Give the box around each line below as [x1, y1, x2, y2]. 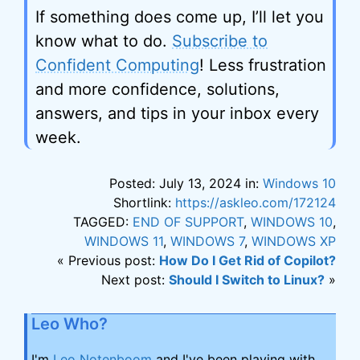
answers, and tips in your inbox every [35, 104, 319, 123]
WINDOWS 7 [170, 233, 244, 249]
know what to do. [35, 31, 172, 51]
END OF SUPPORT [133, 214, 243, 230]
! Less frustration [199, 55, 326, 75]
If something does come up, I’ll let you [35, 7, 324, 27]
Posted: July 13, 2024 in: [109, 175, 263, 191]
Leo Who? [31, 314, 108, 333]
